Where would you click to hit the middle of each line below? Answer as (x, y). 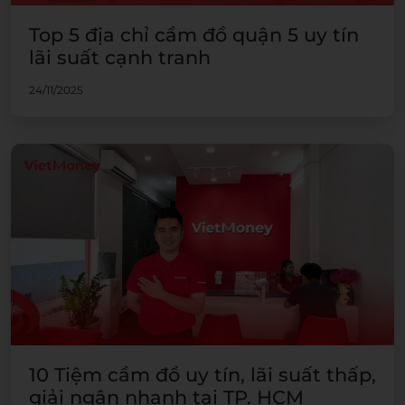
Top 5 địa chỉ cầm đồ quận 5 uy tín (194, 35)
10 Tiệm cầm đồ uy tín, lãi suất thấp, (202, 374)
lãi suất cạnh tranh (120, 58)
